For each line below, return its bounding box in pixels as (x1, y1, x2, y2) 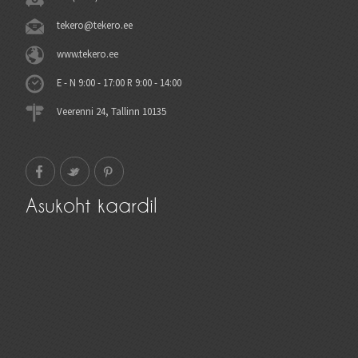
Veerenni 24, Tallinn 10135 (57, 105, 167, 117)
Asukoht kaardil (26, 194, 158, 217)
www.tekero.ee (57, 47, 119, 60)
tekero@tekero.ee (57, 18, 133, 31)
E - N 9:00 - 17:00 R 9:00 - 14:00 (57, 76, 182, 89)
